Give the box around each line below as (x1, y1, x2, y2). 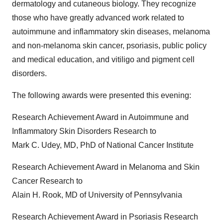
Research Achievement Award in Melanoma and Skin (12, 163, 200, 171)
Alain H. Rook (12, 191, 61, 199)
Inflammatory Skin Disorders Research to (12, 127, 156, 135)
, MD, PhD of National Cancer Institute (60, 141, 194, 149)
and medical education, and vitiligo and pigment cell (12, 55, 195, 64)
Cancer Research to (12, 177, 138, 185)
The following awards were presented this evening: (12, 91, 191, 100)
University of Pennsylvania (88, 191, 182, 199)
